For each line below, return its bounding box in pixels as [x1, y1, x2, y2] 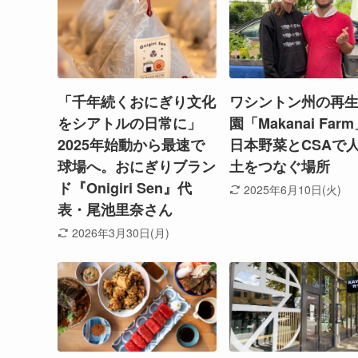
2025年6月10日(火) [243, 181, 341, 198]
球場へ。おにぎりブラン [58, 155, 216, 177]
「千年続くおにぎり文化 [58, 90, 216, 112]
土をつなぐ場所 [229, 155, 330, 177]
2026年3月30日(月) [71, 225, 169, 241]
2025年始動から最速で [58, 133, 205, 155]
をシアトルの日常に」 [58, 112, 201, 133]
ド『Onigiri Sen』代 [58, 177, 192, 198]
